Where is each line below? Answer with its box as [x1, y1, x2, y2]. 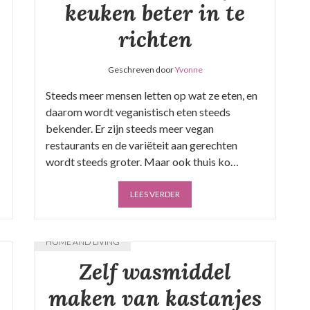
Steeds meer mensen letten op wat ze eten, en [46, 89, 257, 102]
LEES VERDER [130, 189, 180, 199]
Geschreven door [107, 64, 175, 75]
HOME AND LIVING [46, 237, 120, 247]
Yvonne [174, 64, 203, 75]
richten [118, 25, 192, 53]
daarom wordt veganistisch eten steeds [46, 105, 230, 118]
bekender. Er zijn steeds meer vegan [46, 122, 214, 135]
